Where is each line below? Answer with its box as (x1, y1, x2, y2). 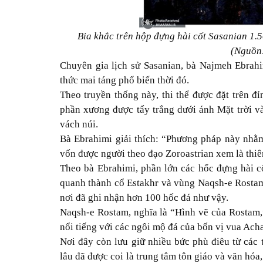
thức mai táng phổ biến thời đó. (60, 75, 189, 86)
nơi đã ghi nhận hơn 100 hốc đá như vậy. (60, 192, 228, 204)
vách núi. (60, 119, 98, 130)
